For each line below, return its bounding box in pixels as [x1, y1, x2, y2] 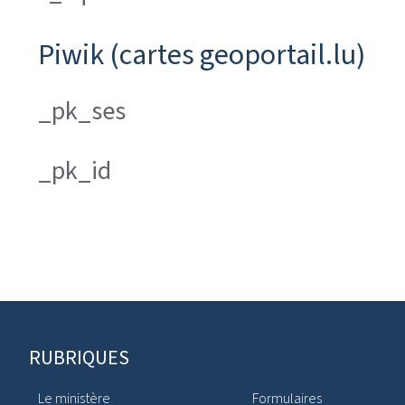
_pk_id [38, 154, 111, 187]
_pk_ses [38, 94, 126, 127]
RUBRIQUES [29, 344, 129, 371]
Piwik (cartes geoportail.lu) [38, 35, 365, 73]
